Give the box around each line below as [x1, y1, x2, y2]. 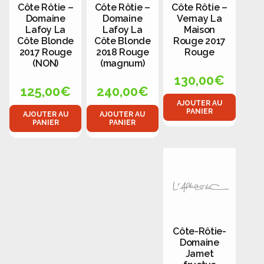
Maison [183, 24, 216, 36]
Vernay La [177, 13, 222, 25]
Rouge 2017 [173, 35, 226, 47]
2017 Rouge [19, 47, 72, 58]
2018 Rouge [95, 47, 149, 58]
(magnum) [100, 58, 145, 70]
